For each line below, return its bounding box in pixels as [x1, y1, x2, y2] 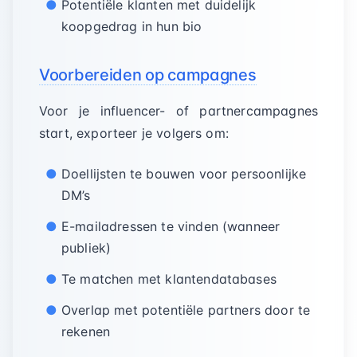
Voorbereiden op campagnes [39, 65, 257, 84]
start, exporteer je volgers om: [39, 125, 229, 141]
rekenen [61, 324, 111, 339]
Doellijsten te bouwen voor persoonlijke [61, 166, 307, 182]
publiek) [61, 240, 112, 256]
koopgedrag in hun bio [61, 18, 202, 34]
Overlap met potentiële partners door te [61, 302, 311, 318]
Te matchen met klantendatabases [61, 271, 277, 287]
